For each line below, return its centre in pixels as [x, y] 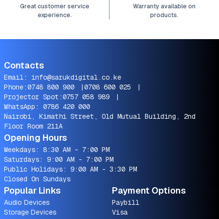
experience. [55, 15]
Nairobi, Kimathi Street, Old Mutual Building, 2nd [100, 116]
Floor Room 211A [33, 126]
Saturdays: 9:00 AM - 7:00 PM [59, 159]
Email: [18, 77]
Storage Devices [30, 212]
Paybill [126, 202]
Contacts [24, 65]
